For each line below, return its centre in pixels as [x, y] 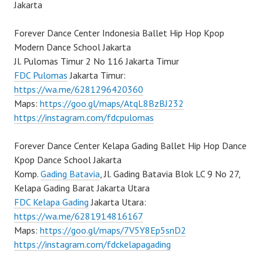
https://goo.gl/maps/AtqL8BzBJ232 [112, 103]
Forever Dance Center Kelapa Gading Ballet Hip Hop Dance [130, 146]
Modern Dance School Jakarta [73, 47]
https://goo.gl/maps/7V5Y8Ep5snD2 [113, 230]
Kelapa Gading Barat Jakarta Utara [82, 188]
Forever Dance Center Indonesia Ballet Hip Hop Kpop [119, 33]
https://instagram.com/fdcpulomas [84, 117]
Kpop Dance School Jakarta [68, 160]
